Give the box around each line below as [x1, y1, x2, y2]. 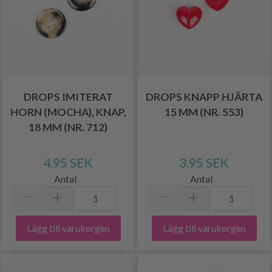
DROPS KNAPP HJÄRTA [146, 90, 262, 103]
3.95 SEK [179, 154, 229, 170]
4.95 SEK [43, 154, 93, 170]
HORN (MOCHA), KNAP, [10, 105, 126, 118]
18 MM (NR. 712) [29, 120, 107, 134]
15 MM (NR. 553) [165, 105, 243, 118]
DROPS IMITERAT [23, 90, 113, 103]
